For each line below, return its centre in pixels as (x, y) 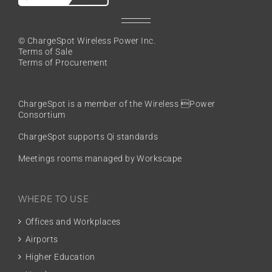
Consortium (42, 114)
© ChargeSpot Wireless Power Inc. (87, 40)
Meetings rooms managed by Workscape (100, 158)
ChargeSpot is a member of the (82, 104)
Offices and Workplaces (73, 221)
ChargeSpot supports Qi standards (88, 136)
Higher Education (60, 257)
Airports (42, 239)
